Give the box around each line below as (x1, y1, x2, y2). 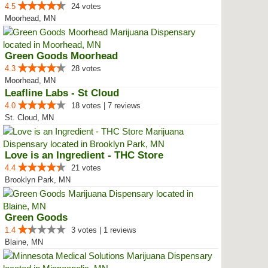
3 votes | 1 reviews (71, 226, 136, 234)
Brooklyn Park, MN (5, 175, 71, 184)
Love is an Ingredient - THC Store (5, 150, 163, 161)
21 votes (71, 163, 101, 172)
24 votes (71, 2, 101, 11)
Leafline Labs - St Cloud (5, 87, 119, 99)
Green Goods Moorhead (5, 50, 118, 62)
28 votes (71, 64, 101, 73)
